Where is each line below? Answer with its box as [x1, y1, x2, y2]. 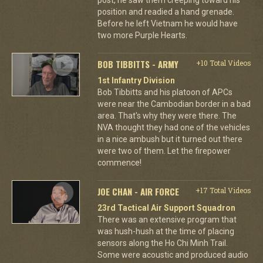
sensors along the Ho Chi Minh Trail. [97, 238, 228, 248]
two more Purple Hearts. [97, 30, 187, 40]
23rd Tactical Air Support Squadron [97, 203, 235, 213]
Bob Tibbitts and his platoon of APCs [97, 87, 232, 97]
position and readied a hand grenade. [97, 6, 234, 16]
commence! [97, 157, 141, 167]
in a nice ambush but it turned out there [97, 134, 242, 144]
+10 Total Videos [195, 58, 251, 68]
